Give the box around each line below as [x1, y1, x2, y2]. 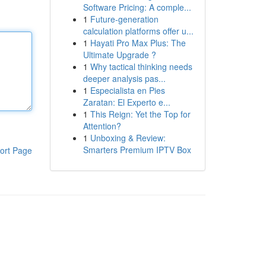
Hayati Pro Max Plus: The [90, 37, 186, 49]
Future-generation [90, 13, 159, 25]
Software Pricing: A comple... [83, 1, 191, 13]
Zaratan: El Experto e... [83, 96, 170, 108]
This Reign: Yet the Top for [90, 108, 191, 120]
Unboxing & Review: [90, 132, 166, 144]
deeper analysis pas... [83, 72, 166, 84]
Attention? [83, 120, 121, 132]
